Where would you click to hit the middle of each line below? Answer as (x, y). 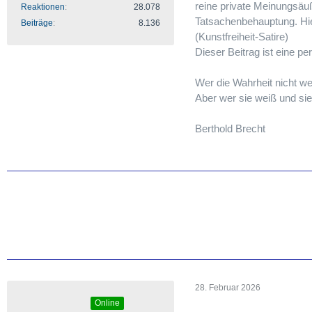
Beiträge (37, 23)
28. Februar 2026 (228, 288)
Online (107, 303)
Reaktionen (43, 7)
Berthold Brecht (230, 128)
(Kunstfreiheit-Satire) (242, 36)
